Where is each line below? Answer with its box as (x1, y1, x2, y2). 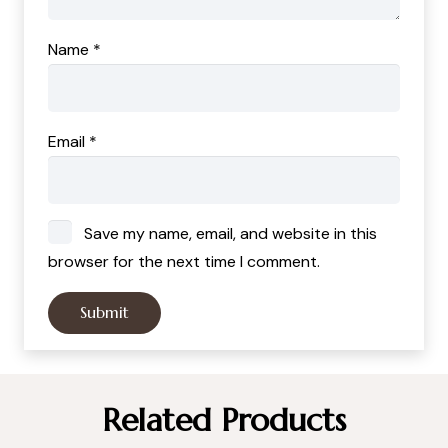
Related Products (102, 399, 346, 440)
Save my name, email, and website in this (84, 223, 377, 245)
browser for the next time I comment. (48, 251, 320, 273)
